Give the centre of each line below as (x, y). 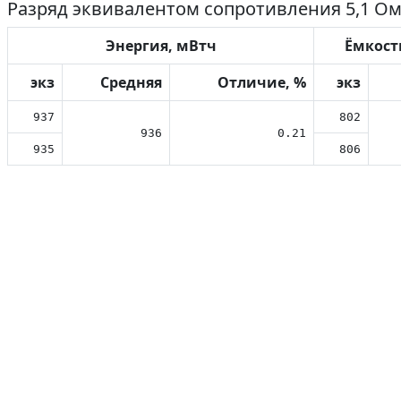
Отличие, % (262, 82)
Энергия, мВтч (161, 46)
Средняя (131, 82)
